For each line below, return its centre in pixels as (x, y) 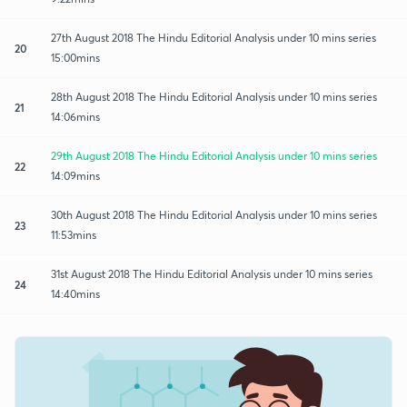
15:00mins (75, 57)
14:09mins (75, 175)
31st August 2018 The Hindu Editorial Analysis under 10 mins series (212, 273)
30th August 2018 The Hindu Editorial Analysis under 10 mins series (214, 214)
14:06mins (75, 116)
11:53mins (74, 234)
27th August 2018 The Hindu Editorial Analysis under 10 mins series (213, 37)
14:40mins (75, 293)
